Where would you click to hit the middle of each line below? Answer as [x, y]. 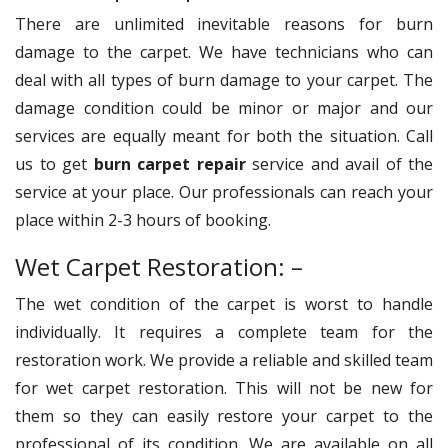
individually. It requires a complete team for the [224, 331]
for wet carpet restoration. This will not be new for [224, 387]
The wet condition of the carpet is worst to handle [224, 303]
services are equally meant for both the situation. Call [224, 135]
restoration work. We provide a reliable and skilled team [224, 359]
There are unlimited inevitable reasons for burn [224, 23]
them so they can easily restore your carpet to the [224, 415]
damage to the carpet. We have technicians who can [224, 51]
